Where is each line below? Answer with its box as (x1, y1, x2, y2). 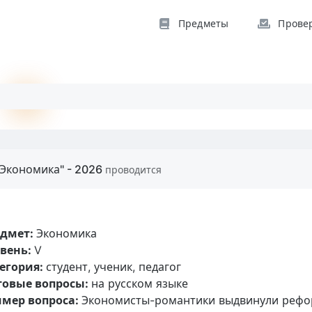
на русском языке (91, 276, 188, 290)
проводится (105, 163, 162, 175)
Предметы (178, 17, 229, 29)
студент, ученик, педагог (46, 260, 181, 274)
